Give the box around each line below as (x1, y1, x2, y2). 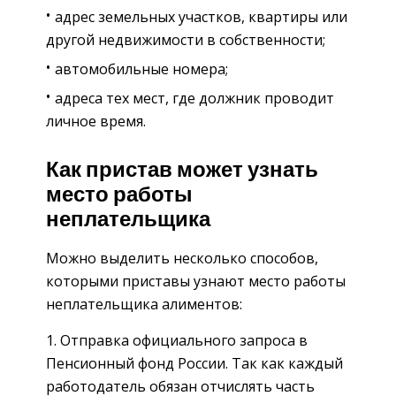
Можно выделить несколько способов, (46, 248, 318, 269)
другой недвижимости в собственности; (46, 29, 325, 49)
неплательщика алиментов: (46, 294, 242, 315)
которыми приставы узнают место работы (46, 271, 346, 292)
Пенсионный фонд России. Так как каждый (46, 354, 343, 374)
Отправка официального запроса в (60, 331, 308, 351)
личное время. (46, 110, 146, 131)
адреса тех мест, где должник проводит (55, 88, 334, 108)
